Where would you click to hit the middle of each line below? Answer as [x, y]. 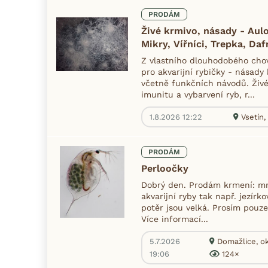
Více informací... [175, 219]
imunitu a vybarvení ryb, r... [198, 94]
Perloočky [165, 168]
